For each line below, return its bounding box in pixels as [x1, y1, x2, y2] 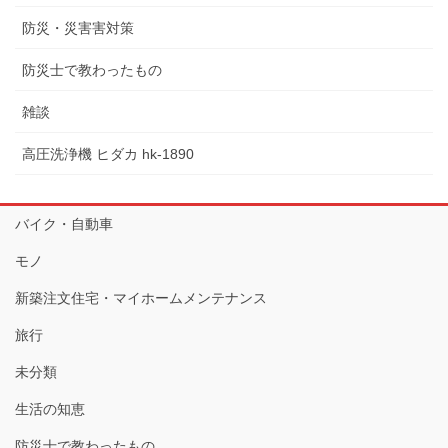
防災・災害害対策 [22, 20, 134, 37]
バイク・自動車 [15, 216, 113, 233]
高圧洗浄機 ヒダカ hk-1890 [22, 146, 194, 163]
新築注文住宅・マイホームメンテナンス [15, 290, 267, 307]
